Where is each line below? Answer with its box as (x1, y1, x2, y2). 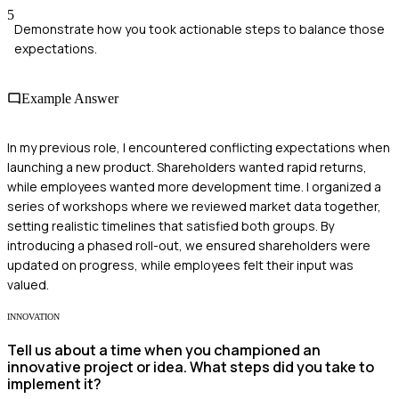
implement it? (7, 374, 102, 395)
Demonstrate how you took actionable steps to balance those (14, 20, 385, 38)
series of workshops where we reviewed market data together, (7, 197, 381, 215)
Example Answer (21, 90, 118, 106)
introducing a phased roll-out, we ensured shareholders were (7, 236, 370, 254)
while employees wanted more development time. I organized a (7, 177, 381, 195)
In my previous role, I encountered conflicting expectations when (7, 138, 390, 156)
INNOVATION (7, 311, 60, 322)
